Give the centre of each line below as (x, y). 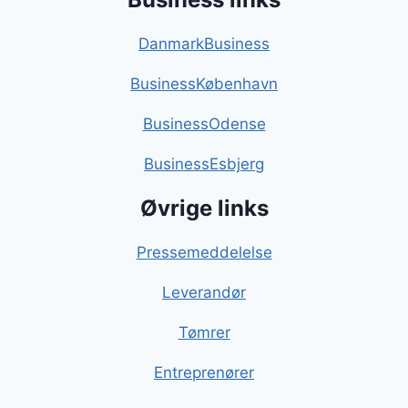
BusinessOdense (204, 124)
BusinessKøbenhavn (204, 84)
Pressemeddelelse (204, 253)
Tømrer (204, 333)
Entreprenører (204, 373)
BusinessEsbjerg (204, 164)
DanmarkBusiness (204, 44)
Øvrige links (204, 209)
